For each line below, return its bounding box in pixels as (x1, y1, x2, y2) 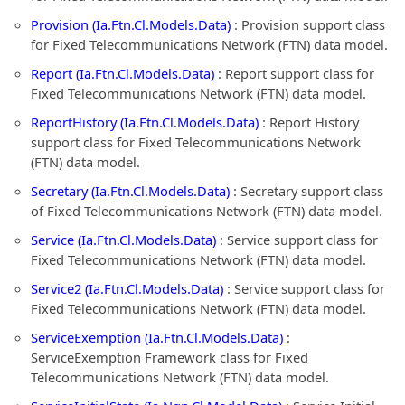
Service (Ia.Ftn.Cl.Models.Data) (31, 231, 216, 249)
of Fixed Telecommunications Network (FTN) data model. (31, 202, 382, 220)
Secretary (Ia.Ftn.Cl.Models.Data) (31, 182, 230, 200)
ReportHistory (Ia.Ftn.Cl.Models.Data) (31, 113, 259, 131)
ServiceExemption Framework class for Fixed (31, 348, 308, 366)
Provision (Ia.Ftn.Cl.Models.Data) (31, 15, 231, 33)
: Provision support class (231, 15, 385, 33)
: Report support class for (214, 64, 374, 82)
